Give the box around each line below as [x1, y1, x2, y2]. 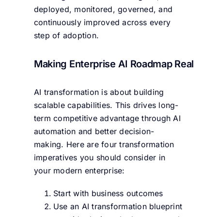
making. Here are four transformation [33, 139, 174, 150]
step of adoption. [33, 30, 99, 40]
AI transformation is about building [33, 87, 164, 97]
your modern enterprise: [33, 166, 125, 176]
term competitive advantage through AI [33, 113, 181, 124]
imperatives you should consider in [33, 153, 166, 163]
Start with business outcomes [53, 188, 163, 199]
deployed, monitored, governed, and [33, 4, 173, 14]
